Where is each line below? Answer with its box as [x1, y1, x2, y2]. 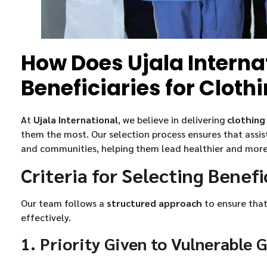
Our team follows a [21, 197, 107, 210]
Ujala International [33, 113, 118, 126]
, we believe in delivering [118, 113, 227, 126]
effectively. [21, 211, 71, 224]
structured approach [107, 197, 202, 210]
